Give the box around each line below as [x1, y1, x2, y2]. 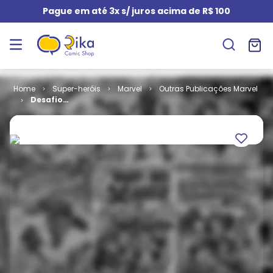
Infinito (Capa [30, 105, 90, 116]
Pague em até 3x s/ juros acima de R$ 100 [43, 5, 230, 17]
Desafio [30, 94, 63, 105]
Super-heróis [52, 83, 101, 94]
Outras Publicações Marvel [158, 83, 258, 94]
